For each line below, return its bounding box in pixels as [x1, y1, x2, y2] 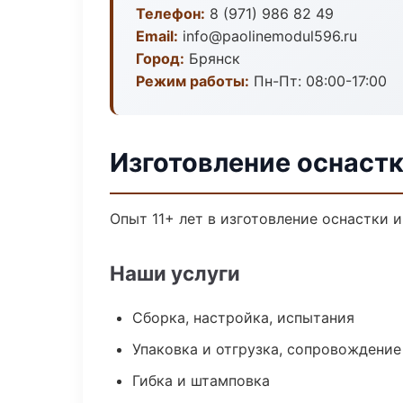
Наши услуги [110, 261, 240, 285]
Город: [136, 49, 184, 67]
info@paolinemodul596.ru [178, 27, 357, 45]
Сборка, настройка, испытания [132, 309, 354, 327]
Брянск [184, 49, 240, 67]
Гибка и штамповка [132, 372, 270, 390]
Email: [136, 27, 178, 45]
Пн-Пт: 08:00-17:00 [249, 72, 387, 90]
